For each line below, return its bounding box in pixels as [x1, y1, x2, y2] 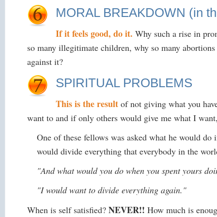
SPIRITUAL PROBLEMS [56, 75, 193, 90]
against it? [27, 55, 63, 67]
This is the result [56, 97, 119, 110]
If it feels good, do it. [56, 27, 133, 40]
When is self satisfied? [27, 203, 109, 216]
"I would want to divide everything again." [37, 184, 187, 196]
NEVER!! [108, 203, 145, 216]
